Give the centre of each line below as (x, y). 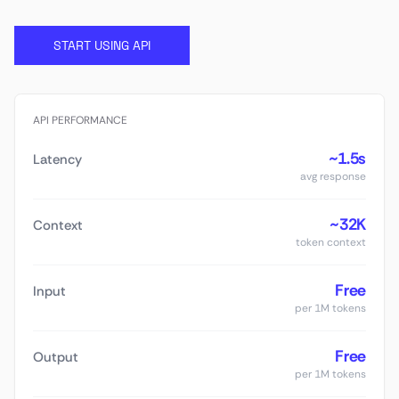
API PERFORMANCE (80, 120)
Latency (57, 159)
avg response (333, 176)
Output (56, 357)
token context (331, 242)
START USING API (102, 45)
